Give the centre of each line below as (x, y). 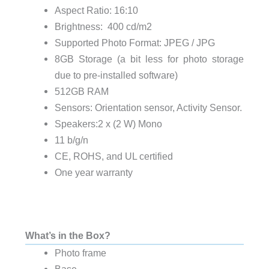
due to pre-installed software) (116, 75)
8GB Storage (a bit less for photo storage (149, 59)
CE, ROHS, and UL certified (113, 156)
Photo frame (80, 252)
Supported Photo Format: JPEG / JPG (134, 42)
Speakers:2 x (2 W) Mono (108, 123)
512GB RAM (81, 91)
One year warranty (93, 172)
